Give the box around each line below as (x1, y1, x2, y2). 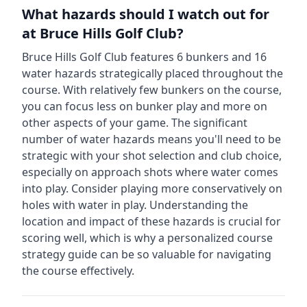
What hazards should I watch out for (22, 5, 269, 23)
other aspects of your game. (22, 115, 169, 130)
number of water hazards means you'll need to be (22, 132, 281, 147)
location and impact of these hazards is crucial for (22, 214, 281, 229)
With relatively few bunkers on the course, (63, 82, 282, 97)
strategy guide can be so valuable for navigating (22, 247, 271, 262)
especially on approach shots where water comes (22, 164, 278, 180)
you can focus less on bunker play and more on (22, 99, 267, 114)
